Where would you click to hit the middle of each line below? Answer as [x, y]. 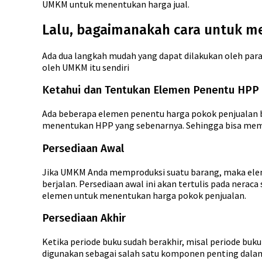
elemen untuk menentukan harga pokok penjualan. [144, 195]
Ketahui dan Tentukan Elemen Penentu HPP [151, 90]
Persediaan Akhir [84, 218]
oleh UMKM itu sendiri [86, 67]
